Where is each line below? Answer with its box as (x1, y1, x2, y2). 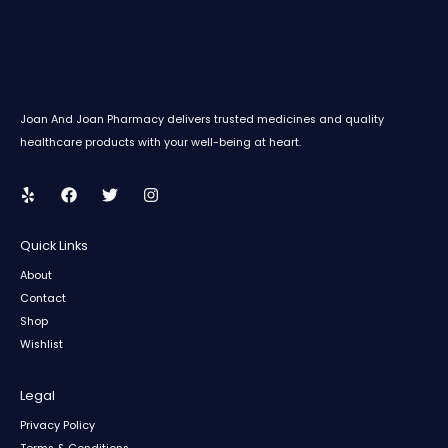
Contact (20, 290, 66, 306)
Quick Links (20, 236, 88, 254)
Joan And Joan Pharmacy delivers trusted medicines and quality (20, 111, 384, 127)
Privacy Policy (20, 417, 95, 433)
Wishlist (20, 336, 63, 352)
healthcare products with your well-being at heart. (20, 134, 301, 150)
